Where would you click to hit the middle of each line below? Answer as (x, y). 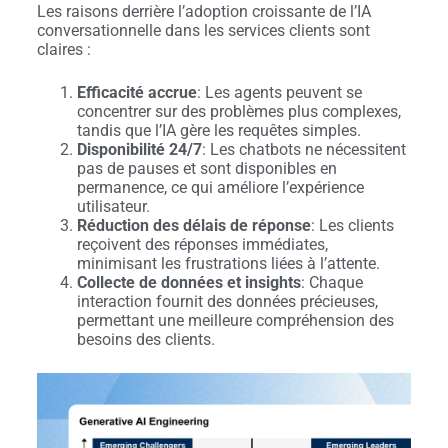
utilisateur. (113, 206)
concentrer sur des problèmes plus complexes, (238, 111)
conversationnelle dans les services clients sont (203, 30)
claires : (63, 49)
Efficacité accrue (136, 92)
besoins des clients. (145, 339)
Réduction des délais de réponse (193, 225)
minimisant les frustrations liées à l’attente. (228, 263)
